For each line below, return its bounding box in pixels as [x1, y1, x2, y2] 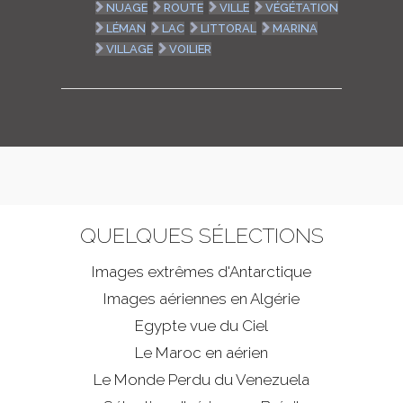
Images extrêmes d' [92, 263, 229, 282]
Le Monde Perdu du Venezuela [94, 371, 309, 390]
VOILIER [169, 42, 212, 57]
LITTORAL [201, 22, 257, 36]
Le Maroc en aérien [135, 344, 268, 363]
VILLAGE [106, 42, 154, 57]
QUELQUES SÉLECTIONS [79, 223, 324, 248]
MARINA [273, 22, 318, 36]
